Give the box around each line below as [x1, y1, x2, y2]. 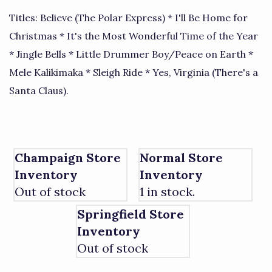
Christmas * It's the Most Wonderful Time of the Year [9, 30, 258, 42]
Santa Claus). [9, 84, 69, 97]
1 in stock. [139, 183, 195, 199]
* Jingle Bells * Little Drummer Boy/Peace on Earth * [9, 48, 253, 60]
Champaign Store [15, 149, 121, 165]
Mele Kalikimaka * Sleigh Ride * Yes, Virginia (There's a [9, 66, 258, 78]
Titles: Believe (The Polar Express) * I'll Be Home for [9, 12, 248, 24]
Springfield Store [76, 206, 184, 222]
